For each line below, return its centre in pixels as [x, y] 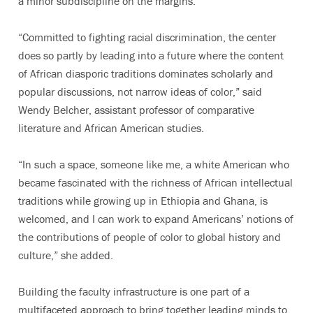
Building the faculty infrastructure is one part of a [134, 291]
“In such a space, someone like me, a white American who [154, 164]
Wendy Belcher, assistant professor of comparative [136, 109]
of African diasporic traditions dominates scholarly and [146, 73]
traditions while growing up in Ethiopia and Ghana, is [143, 200]
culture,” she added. [66, 255]
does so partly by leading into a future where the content [151, 55]
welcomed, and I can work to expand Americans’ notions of [156, 218]
